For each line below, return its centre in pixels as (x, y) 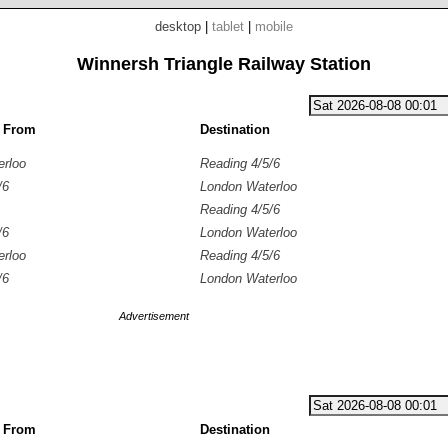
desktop (178, 26)
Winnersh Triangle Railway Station (224, 64)
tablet (228, 26)
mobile (274, 26)
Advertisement (154, 316)
